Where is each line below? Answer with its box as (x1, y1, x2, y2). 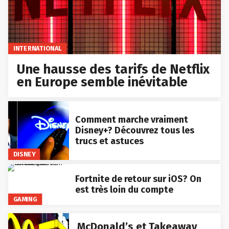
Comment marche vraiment (75, 114, 188, 126)
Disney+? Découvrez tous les (75, 125, 194, 136)
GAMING (13, 195, 37, 203)
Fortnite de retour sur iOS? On (75, 173, 201, 185)
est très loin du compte (75, 184, 173, 196)
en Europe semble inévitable (17, 74, 188, 90)
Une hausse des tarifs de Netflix (17, 61, 210, 78)
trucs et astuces (75, 135, 144, 147)
